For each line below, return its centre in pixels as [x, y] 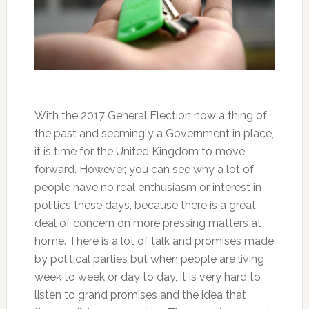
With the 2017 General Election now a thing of [150, 116]
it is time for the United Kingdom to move [139, 152]
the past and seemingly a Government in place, [154, 134]
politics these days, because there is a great [145, 206]
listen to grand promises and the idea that [140, 295]
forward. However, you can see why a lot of [144, 170]
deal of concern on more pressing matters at [148, 223]
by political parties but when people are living [149, 259]
